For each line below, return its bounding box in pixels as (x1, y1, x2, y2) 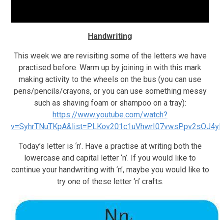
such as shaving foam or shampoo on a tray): (34, 98, 186, 108)
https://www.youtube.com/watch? (53, 110, 167, 119)
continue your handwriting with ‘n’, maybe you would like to (11, 165, 209, 174)
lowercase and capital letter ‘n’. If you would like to (24, 153, 196, 163)
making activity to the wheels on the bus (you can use (19, 74, 201, 84)
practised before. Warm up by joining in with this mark (19, 62, 201, 72)
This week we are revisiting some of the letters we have (13, 51, 207, 60)
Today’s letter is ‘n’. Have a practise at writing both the (18, 141, 202, 151)
